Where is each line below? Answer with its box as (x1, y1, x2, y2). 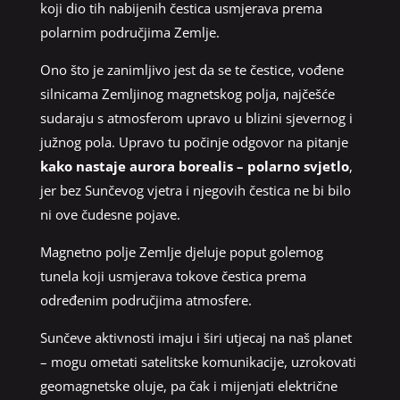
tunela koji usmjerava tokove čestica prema (39, 266, 306, 285)
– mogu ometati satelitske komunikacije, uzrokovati (39, 352, 356, 371)
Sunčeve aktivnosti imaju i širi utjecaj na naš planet (39, 328, 352, 346)
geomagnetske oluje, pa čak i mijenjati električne (39, 376, 337, 395)
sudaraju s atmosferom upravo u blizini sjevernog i (39, 108, 353, 127)
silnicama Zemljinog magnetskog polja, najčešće (39, 84, 335, 103)
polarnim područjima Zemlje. (39, 22, 220, 41)
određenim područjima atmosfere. (39, 290, 252, 309)
